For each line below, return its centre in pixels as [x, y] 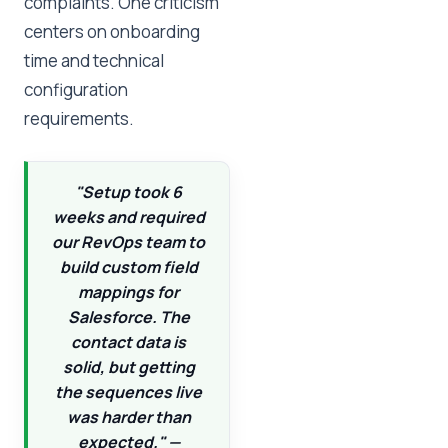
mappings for [128, 292]
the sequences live [128, 392]
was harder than [128, 417]
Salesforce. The [128, 317]
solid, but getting [128, 367]
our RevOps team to [128, 242]
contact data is [128, 342]
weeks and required [128, 217]
